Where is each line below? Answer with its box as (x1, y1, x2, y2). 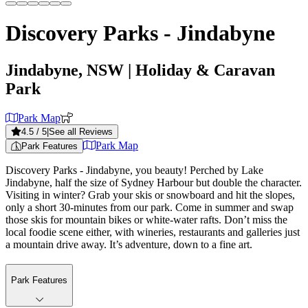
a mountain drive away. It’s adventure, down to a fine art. (5, 238, 252, 250)
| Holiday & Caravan (124, 60, 275, 79)
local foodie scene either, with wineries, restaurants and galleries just (5, 225, 300, 238)
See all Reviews (49, 126, 113, 137)
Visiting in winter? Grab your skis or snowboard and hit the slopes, (5, 188, 295, 201)
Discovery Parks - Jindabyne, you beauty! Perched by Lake (5, 164, 263, 176)
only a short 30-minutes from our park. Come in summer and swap (5, 201, 294, 213)
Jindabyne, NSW (5, 60, 124, 79)
